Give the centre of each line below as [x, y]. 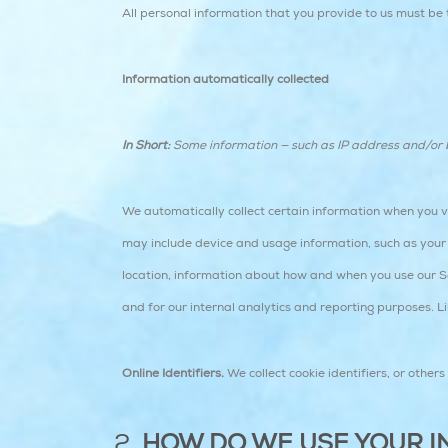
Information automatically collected [225, 79]
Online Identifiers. [173, 373]
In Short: [146, 145]
